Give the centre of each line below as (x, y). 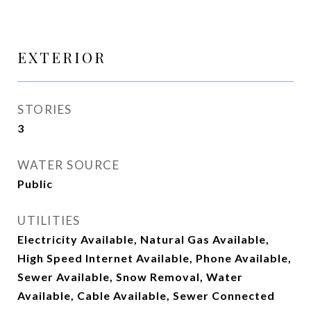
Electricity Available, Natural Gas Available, (143, 239)
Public (35, 184)
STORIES (45, 109)
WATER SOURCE (68, 165)
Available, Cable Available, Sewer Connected (146, 295)
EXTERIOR (62, 57)
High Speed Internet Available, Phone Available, (154, 258)
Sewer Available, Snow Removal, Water (130, 277)
